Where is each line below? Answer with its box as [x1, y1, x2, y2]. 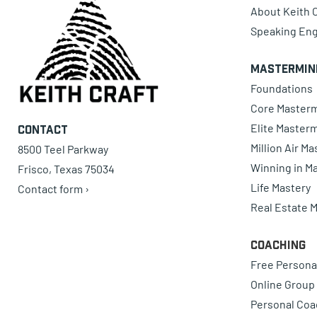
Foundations [250, 81, 313, 95]
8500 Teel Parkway [18, 142, 108, 156]
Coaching [250, 238, 306, 250]
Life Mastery [250, 180, 311, 194]
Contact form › [18, 182, 89, 196]
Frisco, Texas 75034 [18, 162, 115, 176]
